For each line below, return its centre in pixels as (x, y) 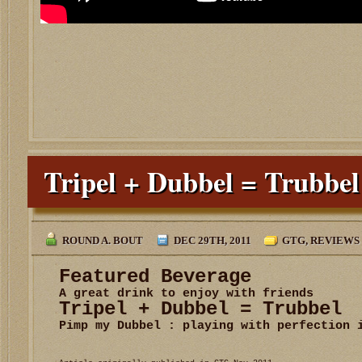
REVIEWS (335, 240)
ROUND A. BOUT (103, 240)
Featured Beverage (155, 276)
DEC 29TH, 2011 (213, 240)
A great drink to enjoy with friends (186, 293)
